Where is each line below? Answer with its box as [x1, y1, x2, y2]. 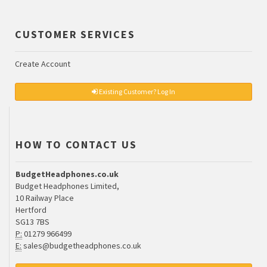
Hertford [15, 204, 46, 216]
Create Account [15, 58, 70, 70]
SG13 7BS [15, 216, 49, 228]
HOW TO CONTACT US [15, 138, 137, 152]
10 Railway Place [15, 193, 74, 204]
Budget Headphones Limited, [15, 181, 119, 192]
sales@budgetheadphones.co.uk [21, 240, 141, 252]
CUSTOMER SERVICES [15, 27, 135, 42]
